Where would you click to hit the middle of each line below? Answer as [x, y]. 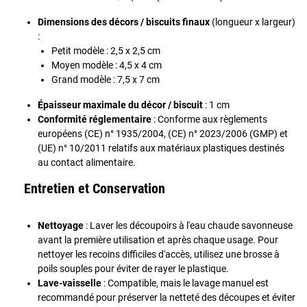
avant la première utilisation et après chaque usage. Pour [158, 240]
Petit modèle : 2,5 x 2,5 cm [106, 50]
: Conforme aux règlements [209, 119]
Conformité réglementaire [95, 119]
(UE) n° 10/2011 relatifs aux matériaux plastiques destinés [161, 148]
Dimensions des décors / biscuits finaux [124, 22]
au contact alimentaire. [87, 162]
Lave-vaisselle [70, 283]
